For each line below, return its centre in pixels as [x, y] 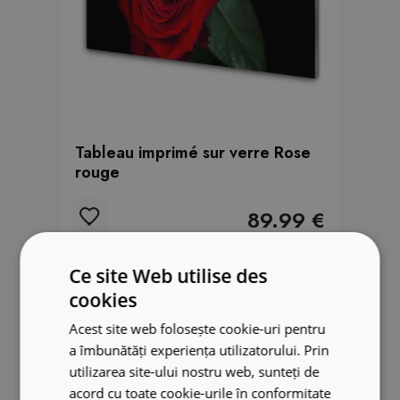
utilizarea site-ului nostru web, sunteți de [194, 371]
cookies [103, 300]
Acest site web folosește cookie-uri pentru [197, 329]
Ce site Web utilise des [168, 276]
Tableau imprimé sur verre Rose [193, 153]
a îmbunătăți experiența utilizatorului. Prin [199, 350]
